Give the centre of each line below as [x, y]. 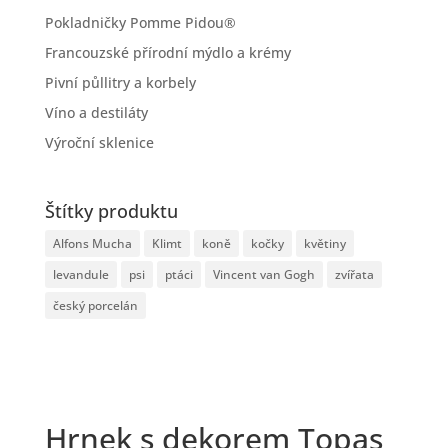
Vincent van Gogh [263, 275]
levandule [80, 275]
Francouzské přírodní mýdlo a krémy [167, 52]
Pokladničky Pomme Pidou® [140, 22]
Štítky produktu [111, 211]
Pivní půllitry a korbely [120, 82]
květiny [324, 244]
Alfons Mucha [92, 244]
